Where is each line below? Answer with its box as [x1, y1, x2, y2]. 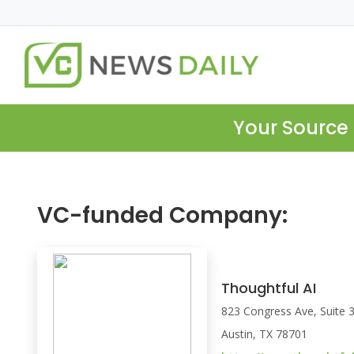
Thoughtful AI [221, 278, 317, 299]
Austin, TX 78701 [221, 326, 308, 342]
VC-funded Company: [37, 200, 288, 232]
